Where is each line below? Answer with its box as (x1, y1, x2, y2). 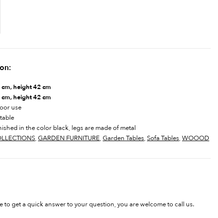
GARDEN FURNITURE (38, 134, 100, 143)
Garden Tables (103, 134, 144, 143)
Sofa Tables (147, 134, 179, 143)
